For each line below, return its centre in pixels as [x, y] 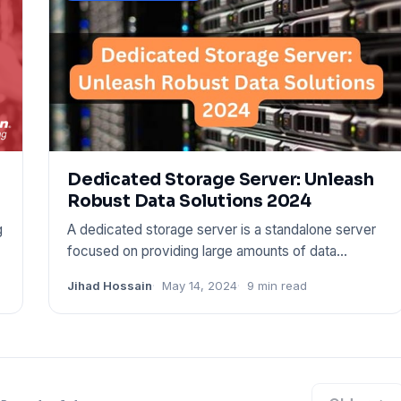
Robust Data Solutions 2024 [190, 200]
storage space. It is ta [134, 272]
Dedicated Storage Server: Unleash [221, 179]
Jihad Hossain [110, 285]
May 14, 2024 [200, 285]
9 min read [277, 285]
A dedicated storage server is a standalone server [222, 229]
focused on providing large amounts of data [202, 251]
